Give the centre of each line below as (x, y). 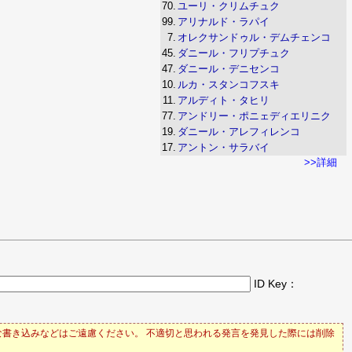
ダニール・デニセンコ (229, 69)
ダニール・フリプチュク (234, 53)
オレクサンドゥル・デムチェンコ (254, 37)
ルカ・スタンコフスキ (229, 84)
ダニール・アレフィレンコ (239, 132)
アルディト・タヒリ (224, 100)
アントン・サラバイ (224, 147)
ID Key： (274, 284)
